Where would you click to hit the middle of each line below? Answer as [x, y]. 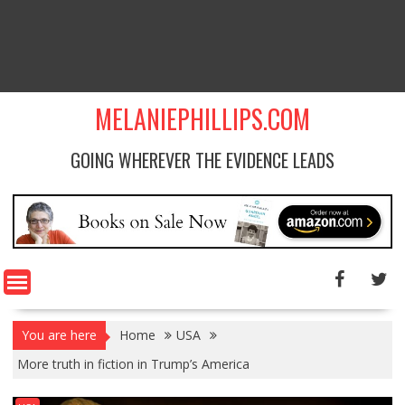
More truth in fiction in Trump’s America [133, 363]
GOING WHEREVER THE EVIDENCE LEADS [202, 160]
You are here [59, 334]
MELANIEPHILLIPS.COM [202, 119]
